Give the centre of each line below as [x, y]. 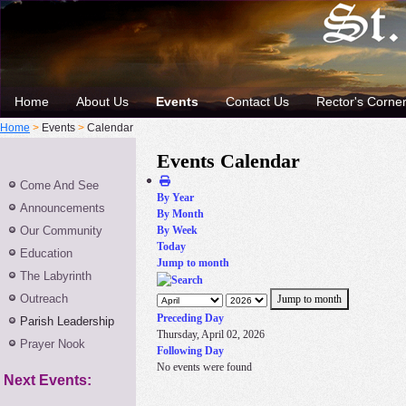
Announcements [63, 208]
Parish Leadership [67, 321]
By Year [175, 198]
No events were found [204, 367]
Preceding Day [190, 319]
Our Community [61, 231]
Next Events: [48, 380]
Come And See [59, 185]
